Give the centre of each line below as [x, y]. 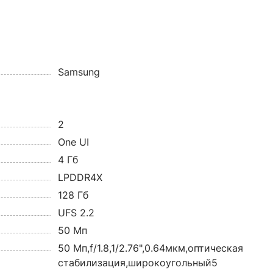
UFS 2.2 [76, 213]
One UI [73, 142]
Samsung [79, 72]
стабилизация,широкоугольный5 [137, 263]
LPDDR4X [80, 177]
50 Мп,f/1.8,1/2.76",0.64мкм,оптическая [150, 248]
